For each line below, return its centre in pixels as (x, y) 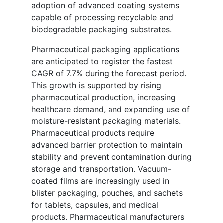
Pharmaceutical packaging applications (105, 50)
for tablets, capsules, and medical (95, 205)
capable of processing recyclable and (102, 18)
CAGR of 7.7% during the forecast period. (109, 73)
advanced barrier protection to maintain (107, 145)
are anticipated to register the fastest (102, 61)
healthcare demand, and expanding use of (111, 109)
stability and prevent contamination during (111, 157)
